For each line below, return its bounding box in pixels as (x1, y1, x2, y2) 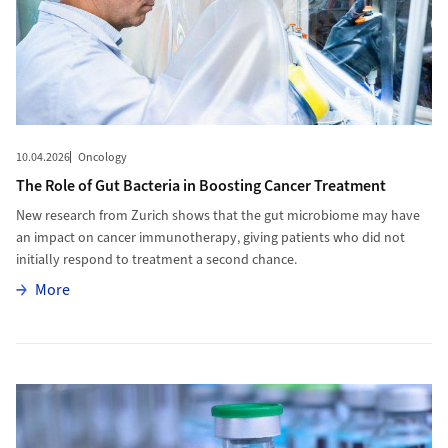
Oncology (77, 149, 127, 167)
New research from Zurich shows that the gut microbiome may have (15, 206, 420, 227)
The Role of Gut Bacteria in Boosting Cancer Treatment (15, 175, 386, 198)
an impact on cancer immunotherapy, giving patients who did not (15, 228, 405, 249)
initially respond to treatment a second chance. (15, 250, 297, 271)
